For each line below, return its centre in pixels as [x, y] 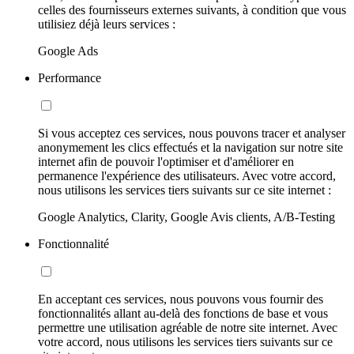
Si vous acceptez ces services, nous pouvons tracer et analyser [192, 134]
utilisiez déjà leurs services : [107, 24]
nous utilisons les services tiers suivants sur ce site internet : [185, 190]
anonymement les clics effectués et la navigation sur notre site [190, 148]
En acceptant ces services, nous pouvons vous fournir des [181, 299]
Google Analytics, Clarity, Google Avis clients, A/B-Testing [186, 217]
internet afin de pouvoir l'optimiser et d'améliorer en [166, 162]
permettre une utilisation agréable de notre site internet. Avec [188, 328]
